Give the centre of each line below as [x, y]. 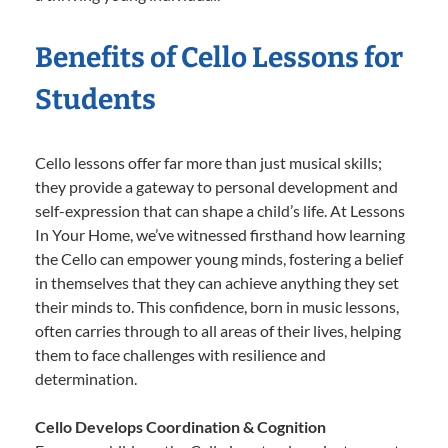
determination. [86, 378]
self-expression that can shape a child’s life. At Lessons [220, 210]
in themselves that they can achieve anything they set [217, 282]
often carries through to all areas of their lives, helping [218, 330]
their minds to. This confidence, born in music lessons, [217, 306]
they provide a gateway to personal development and [216, 186]
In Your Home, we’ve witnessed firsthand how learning [220, 234]
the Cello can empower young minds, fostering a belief [219, 258]
